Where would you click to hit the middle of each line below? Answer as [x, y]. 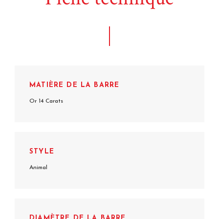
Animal [38, 167]
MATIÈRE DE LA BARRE [75, 85]
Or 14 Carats [46, 101]
